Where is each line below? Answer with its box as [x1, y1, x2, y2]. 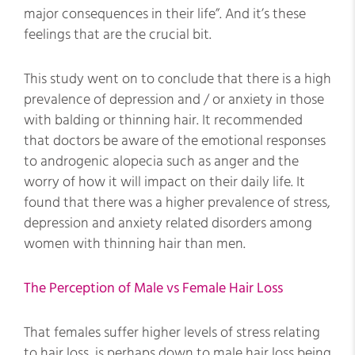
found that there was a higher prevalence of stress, [24, 193, 330, 212]
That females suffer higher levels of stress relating [24, 323, 320, 342]
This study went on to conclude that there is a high [24, 69, 331, 89]
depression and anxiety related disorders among [24, 213, 312, 233]
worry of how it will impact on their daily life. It [24, 172, 305, 192]
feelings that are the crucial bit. [24, 25, 212, 44]
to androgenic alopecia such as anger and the [24, 151, 299, 171]
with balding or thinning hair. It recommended [24, 110, 303, 130]
